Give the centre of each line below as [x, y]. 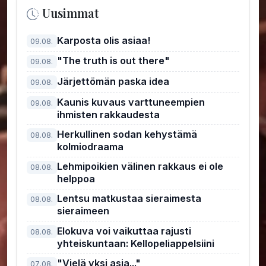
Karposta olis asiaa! [103, 40]
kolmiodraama [90, 147]
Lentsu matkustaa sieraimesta [129, 199]
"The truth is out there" [113, 61]
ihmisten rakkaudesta [108, 114]
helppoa [76, 179]
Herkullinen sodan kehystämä [127, 134]
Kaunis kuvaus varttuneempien [131, 102]
